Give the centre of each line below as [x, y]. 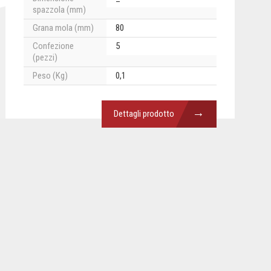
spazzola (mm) [59, 10]
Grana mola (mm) [63, 28]
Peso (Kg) [50, 76]
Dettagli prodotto [144, 114]
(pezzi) [45, 58]
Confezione [53, 46]
